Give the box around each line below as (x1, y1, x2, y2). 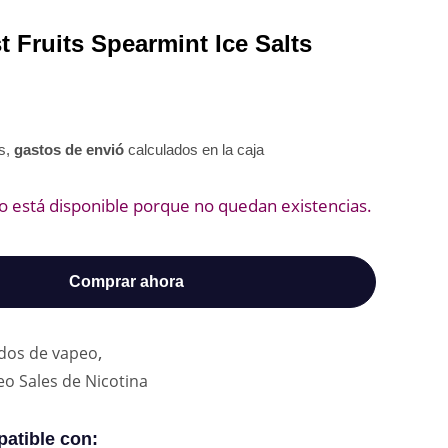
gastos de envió (14, 141, 128, 158)
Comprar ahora (68, 273, 184, 290)
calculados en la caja (128, 141, 264, 158)
